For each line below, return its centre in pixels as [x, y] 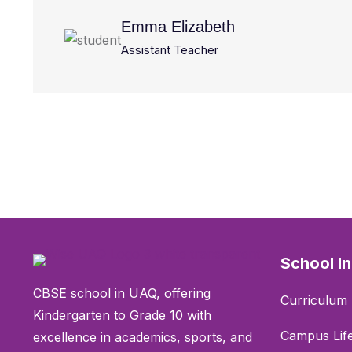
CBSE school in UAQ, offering [122, 293]
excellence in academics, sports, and [143, 337]
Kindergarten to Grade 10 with [122, 315]
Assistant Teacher [170, 50]
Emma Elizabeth [178, 27]
